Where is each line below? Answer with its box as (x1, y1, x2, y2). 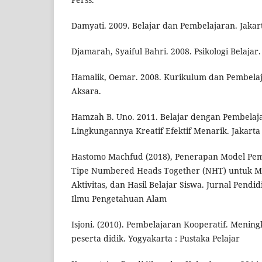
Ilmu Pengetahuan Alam (71, 193, 167, 205)
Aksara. (71, 85, 101, 97)
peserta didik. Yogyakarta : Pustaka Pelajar (71, 233, 240, 244)
